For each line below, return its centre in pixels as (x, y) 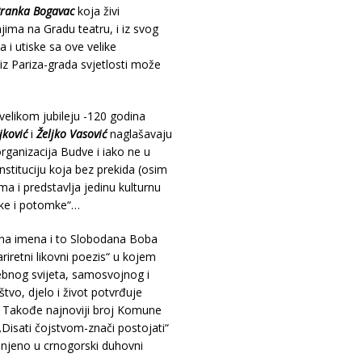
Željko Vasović (71, 134)
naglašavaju (139, 134)
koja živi (97, 11)
